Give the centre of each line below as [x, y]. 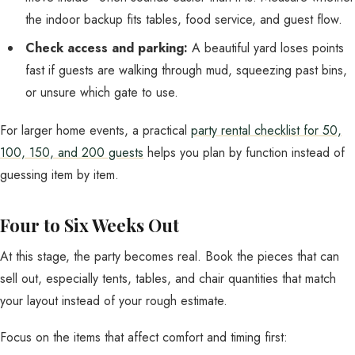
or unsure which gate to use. [102, 92]
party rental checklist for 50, [266, 130]
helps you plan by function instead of [244, 153]
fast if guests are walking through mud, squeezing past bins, [186, 70]
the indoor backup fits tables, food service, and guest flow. [184, 19]
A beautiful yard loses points [266, 48]
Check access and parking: [107, 48]
